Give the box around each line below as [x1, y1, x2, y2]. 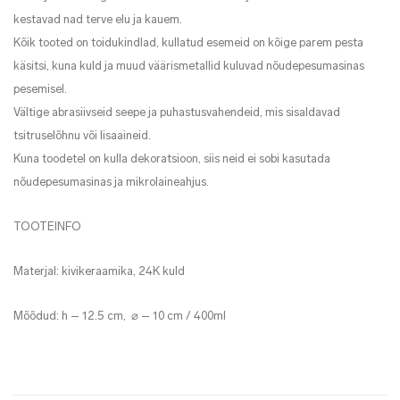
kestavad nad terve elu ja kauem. [13, 14, 182, 26]
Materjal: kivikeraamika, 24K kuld [13, 266, 185, 278]
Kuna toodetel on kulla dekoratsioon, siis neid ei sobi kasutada [13, 154, 330, 165]
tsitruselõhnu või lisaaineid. [13, 130, 151, 142]
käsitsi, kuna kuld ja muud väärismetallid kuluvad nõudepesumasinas [13, 61, 364, 72]
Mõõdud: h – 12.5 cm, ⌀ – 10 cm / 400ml [13, 311, 226, 322]
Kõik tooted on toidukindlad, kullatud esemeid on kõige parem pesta [13, 37, 363, 49]
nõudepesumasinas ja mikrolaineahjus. [13, 177, 209, 188]
